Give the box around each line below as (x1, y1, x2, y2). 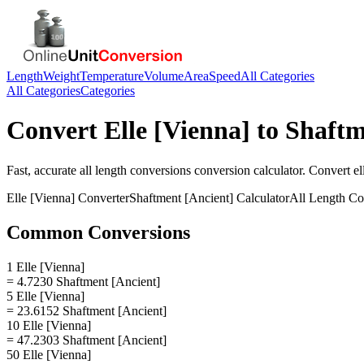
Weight (43, 69, 80, 83)
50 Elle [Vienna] (6, 347, 91, 362)
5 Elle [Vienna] (6, 288, 84, 303)
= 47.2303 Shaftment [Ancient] (6, 332, 167, 347)
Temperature (80, 69, 144, 83)
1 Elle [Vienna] (6, 259, 84, 274)
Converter (75, 190, 129, 205)
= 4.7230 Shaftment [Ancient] (6, 274, 160, 288)
